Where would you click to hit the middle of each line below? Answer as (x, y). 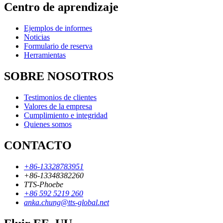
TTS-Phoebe (44, 184)
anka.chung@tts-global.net (66, 202)
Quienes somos (48, 124)
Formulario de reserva (58, 46)
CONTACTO (38, 145)
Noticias (37, 37)
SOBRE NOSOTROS (59, 76)
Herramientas (45, 55)
